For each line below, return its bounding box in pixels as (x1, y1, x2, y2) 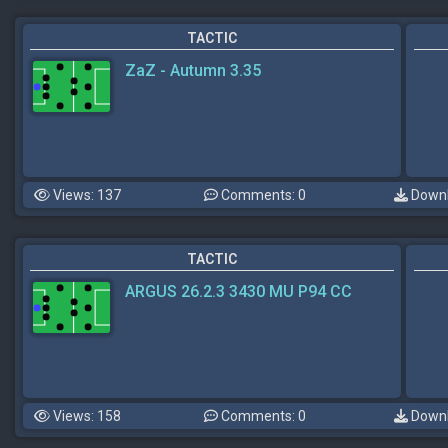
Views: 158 (50, 408, 121, 424)
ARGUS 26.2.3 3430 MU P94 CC (125, 282, 352, 301)
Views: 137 (50, 187, 121, 203)
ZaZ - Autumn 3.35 (125, 61, 261, 80)
